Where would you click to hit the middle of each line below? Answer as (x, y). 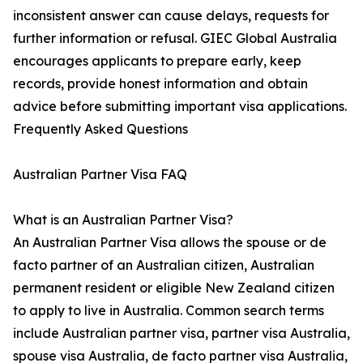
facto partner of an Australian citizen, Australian (164, 265)
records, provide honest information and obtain (160, 84)
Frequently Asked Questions (100, 129)
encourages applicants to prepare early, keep (157, 61)
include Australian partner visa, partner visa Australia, (181, 333)
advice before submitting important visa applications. (180, 107)
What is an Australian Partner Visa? (123, 220)
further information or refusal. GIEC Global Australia (175, 38)
